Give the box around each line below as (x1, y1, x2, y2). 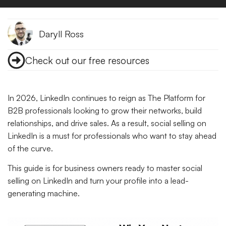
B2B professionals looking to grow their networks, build (8, 105, 202, 116)
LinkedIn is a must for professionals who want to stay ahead (8, 131, 216, 141)
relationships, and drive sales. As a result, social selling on (8, 118, 206, 128)
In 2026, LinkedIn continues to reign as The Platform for (8, 93, 205, 103)
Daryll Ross (39, 27, 84, 39)
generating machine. (8, 188, 80, 199)
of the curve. (8, 143, 53, 153)
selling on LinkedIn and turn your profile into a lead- (8, 176, 189, 186)
